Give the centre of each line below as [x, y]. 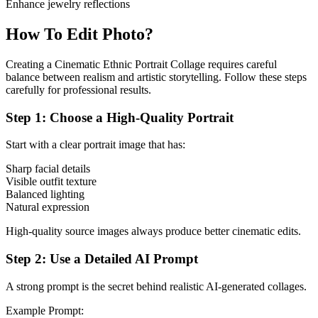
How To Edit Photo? [79, 34]
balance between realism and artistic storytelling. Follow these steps [156, 77]
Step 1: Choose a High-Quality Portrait [120, 117]
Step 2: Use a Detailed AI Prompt [102, 258]
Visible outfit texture [51, 182]
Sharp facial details [48, 169]
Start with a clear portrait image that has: [95, 145]
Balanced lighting [45, 194]
